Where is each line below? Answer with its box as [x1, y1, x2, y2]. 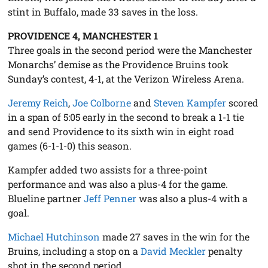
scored [226, 96, 259, 109]
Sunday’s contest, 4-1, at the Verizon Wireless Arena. [8, 72, 245, 86]
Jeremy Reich [8, 96, 69, 109]
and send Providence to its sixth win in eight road [8, 125, 235, 138]
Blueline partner [8, 192, 84, 205]
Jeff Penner [84, 192, 137, 205]
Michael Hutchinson [8, 230, 100, 243]
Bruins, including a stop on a [8, 245, 141, 258]
